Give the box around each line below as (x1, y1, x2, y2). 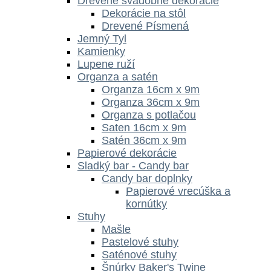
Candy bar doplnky (102, 172, 192, 184)
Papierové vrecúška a (126, 184, 230, 197)
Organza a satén (77, 70, 158, 83)
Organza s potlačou (102, 108, 196, 121)
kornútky (126, 197, 167, 210)
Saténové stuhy (102, 248, 177, 261)
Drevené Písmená (102, 19, 189, 32)
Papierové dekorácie (77, 146, 177, 159)
